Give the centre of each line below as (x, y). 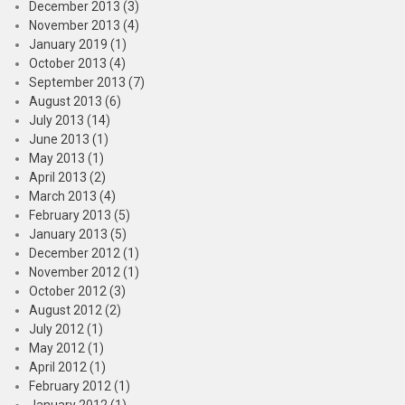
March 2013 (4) (72, 196)
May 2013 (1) (66, 158)
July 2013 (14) (70, 120)
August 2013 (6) (75, 101)
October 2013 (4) (77, 63)
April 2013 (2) (67, 177)
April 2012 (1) (67, 367)
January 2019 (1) (78, 44)
